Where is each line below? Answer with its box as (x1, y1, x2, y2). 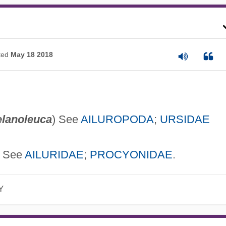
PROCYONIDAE (89, 148, 173, 161)
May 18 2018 (10, 50, 53, 59)
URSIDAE (159, 113, 210, 126)
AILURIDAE (24, 148, 84, 161)
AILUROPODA (80, 113, 154, 126)
